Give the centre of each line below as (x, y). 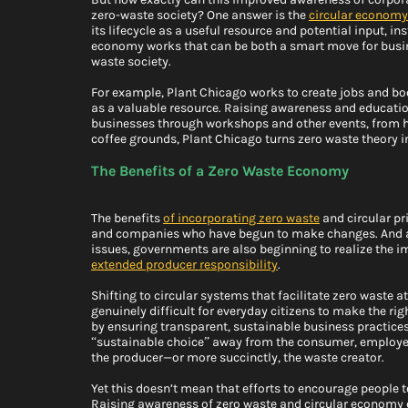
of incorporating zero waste (241, 219)
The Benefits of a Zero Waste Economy (220, 171)
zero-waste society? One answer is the (200, 15)
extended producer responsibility (184, 265)
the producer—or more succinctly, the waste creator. (239, 358)
